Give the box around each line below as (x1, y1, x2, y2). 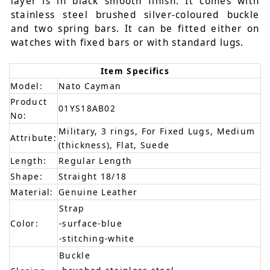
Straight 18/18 (58, 170, 127, 182)
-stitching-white (59, 232, 134, 244)
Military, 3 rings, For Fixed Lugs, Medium (58, 125, 256, 137)
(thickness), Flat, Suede (58, 139, 170, 151)
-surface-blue (59, 217, 122, 229)
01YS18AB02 (58, 102, 116, 114)
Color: (10, 217, 39, 229)
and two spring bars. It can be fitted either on (10, 22, 260, 35)
